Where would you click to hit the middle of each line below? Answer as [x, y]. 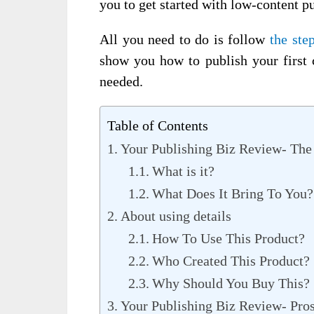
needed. [121, 81]
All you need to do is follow [185, 39]
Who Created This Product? [231, 261]
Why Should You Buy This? [231, 283]
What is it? [183, 171]
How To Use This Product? [228, 238]
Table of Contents [158, 125]
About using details [176, 216]
